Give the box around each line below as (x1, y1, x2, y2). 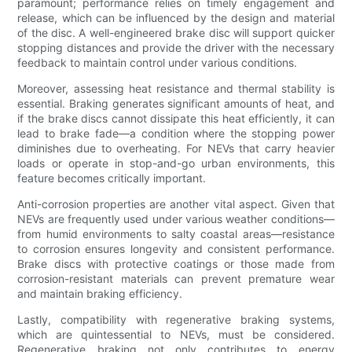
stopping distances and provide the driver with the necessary (17, 41, 335, 55)
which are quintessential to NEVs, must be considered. (17, 328, 335, 342)
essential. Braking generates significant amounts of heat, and (17, 97, 335, 111)
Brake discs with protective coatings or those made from (17, 257, 335, 271)
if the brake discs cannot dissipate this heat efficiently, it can (17, 112, 335, 126)
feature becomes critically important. (17, 171, 207, 185)
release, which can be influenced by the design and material (17, 11, 335, 25)
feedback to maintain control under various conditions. (17, 56, 298, 70)
